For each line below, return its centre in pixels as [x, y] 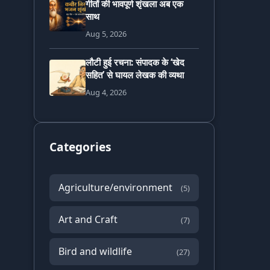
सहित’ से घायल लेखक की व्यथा [135, 75]
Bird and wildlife [95, 252]
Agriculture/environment [115, 188]
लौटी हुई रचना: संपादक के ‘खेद [135, 62]
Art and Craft [88, 220]
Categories [80, 147]
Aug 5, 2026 [106, 34]
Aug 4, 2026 [106, 93]
